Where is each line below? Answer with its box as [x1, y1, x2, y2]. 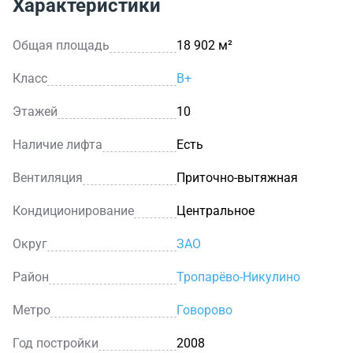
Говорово [176, 302, 232, 318]
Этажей [13, 103, 58, 119]
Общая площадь [13, 37, 110, 53]
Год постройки [13, 335, 98, 351]
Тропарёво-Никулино [176, 269, 300, 284]
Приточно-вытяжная [176, 169, 298, 185]
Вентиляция [13, 169, 83, 185]
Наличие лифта [13, 136, 102, 152]
